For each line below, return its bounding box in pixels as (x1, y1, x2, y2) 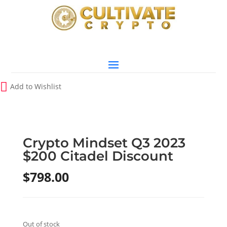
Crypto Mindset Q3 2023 (22, 134, 185, 151)
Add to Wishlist (10, 82, 61, 92)
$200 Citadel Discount (22, 147, 173, 164)
